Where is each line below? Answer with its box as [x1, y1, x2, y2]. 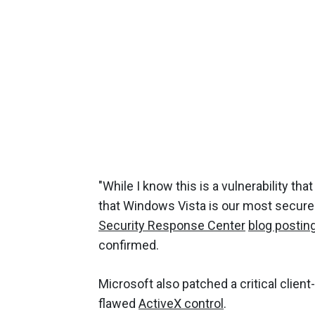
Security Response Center [98, 217, 245, 233]
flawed [98, 295, 139, 311]
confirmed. [98, 237, 159, 252]
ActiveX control [139, 295, 224, 311]
